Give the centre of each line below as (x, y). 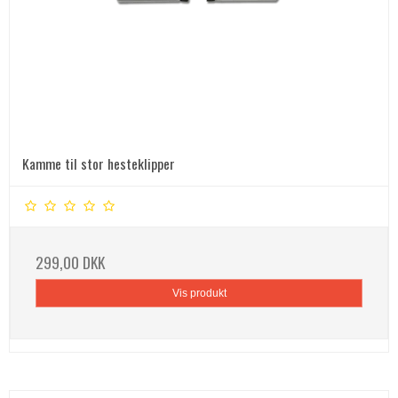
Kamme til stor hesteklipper (99, 163)
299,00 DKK (70, 262)
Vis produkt (199, 294)
